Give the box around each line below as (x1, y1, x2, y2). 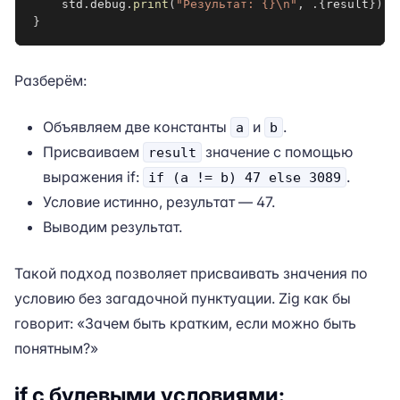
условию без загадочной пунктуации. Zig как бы (14, 289, 351, 307)
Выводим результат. (43, 218, 182, 236)
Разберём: (14, 71, 87, 89)
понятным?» (14, 339, 98, 357)
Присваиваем (43, 143, 143, 161)
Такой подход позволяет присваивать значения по (14, 264, 368, 282)
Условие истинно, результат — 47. (43, 193, 275, 211)
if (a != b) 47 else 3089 (148, 170, 341, 185)
